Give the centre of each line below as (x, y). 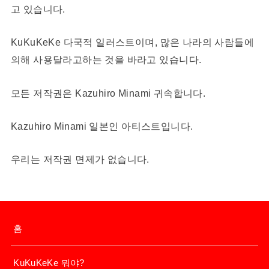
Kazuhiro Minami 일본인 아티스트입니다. (102, 126)
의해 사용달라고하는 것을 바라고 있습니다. (106, 60)
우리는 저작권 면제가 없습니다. (80, 159)
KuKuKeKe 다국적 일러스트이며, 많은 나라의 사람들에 (132, 42)
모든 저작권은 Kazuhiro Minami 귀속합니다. (108, 93)
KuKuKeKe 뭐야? (49, 263)
